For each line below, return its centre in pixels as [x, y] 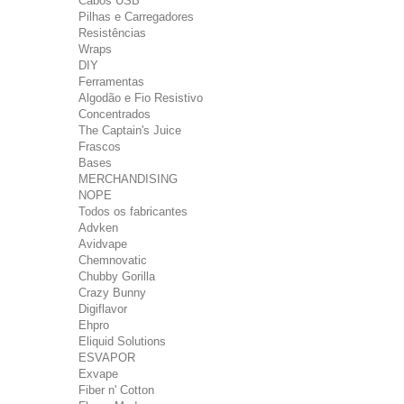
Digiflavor [103, 309]
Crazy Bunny [112, 293]
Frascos [100, 147]
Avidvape [103, 244]
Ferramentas [111, 82]
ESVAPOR [107, 358]
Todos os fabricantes [133, 211]
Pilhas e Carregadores [136, 17]
